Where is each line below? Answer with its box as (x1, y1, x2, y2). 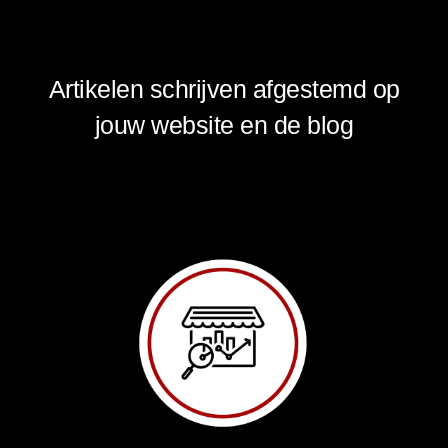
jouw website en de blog (94, 111, 354, 139)
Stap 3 (179, 5, 269, 42)
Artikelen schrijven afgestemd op (48, 75, 400, 103)
